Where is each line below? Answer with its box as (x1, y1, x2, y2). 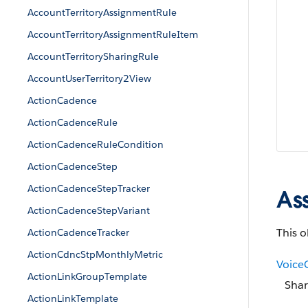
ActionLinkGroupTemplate (27, 270, 147, 283)
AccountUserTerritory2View (27, 72, 151, 85)
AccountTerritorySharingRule (27, 50, 159, 63)
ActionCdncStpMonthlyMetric (27, 248, 163, 261)
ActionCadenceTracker (27, 226, 129, 239)
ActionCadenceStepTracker (27, 182, 150, 195)
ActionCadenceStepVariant (27, 204, 150, 217)
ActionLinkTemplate (27, 292, 118, 305)
